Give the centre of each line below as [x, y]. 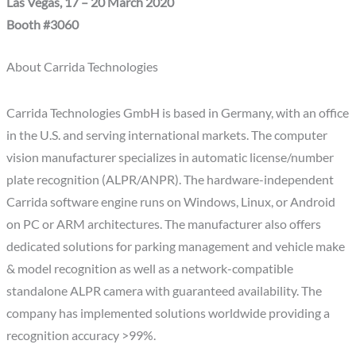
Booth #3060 [43, 24]
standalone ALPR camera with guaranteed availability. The [164, 290]
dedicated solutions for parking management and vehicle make [176, 246]
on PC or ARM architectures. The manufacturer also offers [164, 224]
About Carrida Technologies [83, 66]
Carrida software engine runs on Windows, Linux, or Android [171, 201]
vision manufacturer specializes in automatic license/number [170, 157]
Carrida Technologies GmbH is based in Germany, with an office [178, 112]
